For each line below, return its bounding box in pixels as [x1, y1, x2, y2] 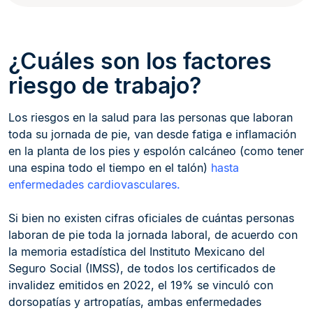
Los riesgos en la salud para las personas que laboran [8, 110, 293, 124]
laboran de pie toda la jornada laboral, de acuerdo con [8, 228, 298, 242]
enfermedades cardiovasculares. [8, 177, 180, 191]
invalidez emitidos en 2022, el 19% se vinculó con [8, 278, 273, 292]
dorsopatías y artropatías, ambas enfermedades [8, 295, 261, 309]
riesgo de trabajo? [8, 72, 201, 99]
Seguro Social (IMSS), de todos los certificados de [8, 261, 275, 275]
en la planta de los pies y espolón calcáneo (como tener [8, 144, 304, 158]
